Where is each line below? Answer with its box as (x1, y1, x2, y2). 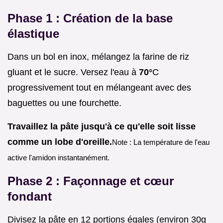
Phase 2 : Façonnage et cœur (7, 174, 174, 188)
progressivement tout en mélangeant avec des (7, 82, 191, 93)
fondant (7, 189, 52, 203)
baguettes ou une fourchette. (7, 98, 121, 108)
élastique (7, 26, 59, 40)
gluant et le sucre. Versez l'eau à (7, 67, 139, 77)
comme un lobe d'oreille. (7, 136, 112, 147)
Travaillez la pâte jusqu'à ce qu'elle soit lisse (7, 121, 196, 131)
